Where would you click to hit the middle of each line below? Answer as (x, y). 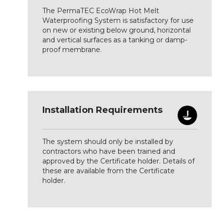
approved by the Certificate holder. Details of (118, 161)
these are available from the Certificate (109, 171)
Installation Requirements (102, 110)
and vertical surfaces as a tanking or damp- (115, 40)
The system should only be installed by (108, 142)
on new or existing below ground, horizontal (117, 30)
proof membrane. (72, 50)
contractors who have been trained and (109, 151)
